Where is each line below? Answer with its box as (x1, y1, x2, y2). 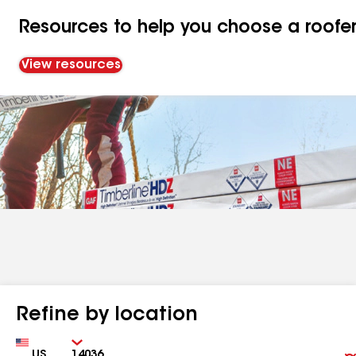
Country (16, 338, 56, 348)
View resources (21, 58, 121, 72)
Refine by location (16, 306, 198, 325)
